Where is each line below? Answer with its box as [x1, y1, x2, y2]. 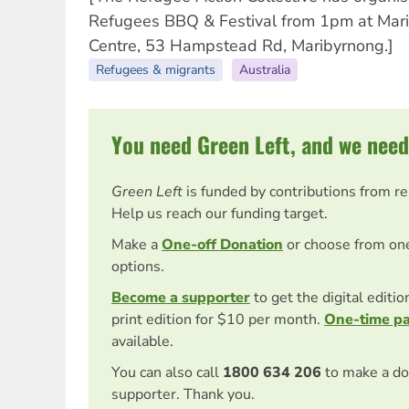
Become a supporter [111, 287, 250, 308]
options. [111, 256, 164, 277]
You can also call [111, 362, 219, 383]
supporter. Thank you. [111, 383, 255, 404]
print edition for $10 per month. [111, 309, 324, 330]
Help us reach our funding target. [111, 203, 328, 224]
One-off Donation [162, 234, 283, 255]
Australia [239, 60, 290, 79]
